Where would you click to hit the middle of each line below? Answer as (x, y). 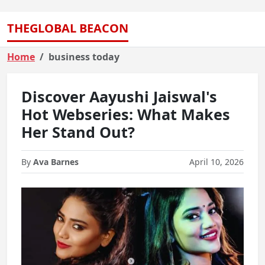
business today (84, 57)
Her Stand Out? (78, 132)
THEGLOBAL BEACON (68, 28)
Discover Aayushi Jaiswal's (119, 96)
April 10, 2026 (216, 162)
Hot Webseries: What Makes (126, 114)
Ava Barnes (56, 162)
